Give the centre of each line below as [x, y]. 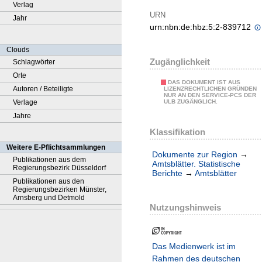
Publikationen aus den [49, 181]
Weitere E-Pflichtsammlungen [56, 147]
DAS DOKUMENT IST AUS [204, 82]
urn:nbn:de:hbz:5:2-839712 [201, 27]
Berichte [167, 173]
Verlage [25, 102]
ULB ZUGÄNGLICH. [191, 102]
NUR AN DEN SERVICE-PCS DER [210, 95]
